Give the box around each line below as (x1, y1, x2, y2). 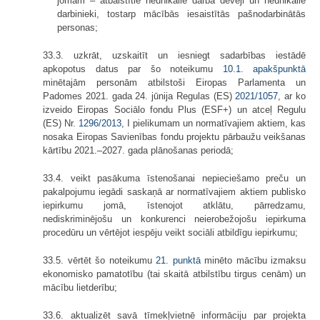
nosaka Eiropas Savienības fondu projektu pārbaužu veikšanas (43, 131, 306, 142)
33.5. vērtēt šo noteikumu (43, 254, 156, 266)
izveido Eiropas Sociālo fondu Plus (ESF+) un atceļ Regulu (43, 104, 306, 115)
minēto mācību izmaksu (200, 254, 306, 266)
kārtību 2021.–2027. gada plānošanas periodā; (43, 144, 234, 156)
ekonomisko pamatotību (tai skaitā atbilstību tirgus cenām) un (43, 268, 306, 279)
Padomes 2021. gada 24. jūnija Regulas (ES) (43, 90, 236, 101)
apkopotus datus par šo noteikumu (43, 63, 223, 74)
